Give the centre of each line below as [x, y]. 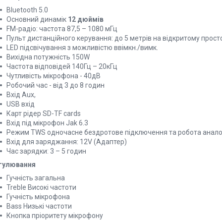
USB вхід [21, 104]
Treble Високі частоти [41, 188]
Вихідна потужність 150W [48, 57]
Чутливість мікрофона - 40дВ [54, 76]
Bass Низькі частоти [39, 206]
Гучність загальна [36, 178]
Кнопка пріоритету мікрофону [55, 216]
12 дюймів [86, 20]
